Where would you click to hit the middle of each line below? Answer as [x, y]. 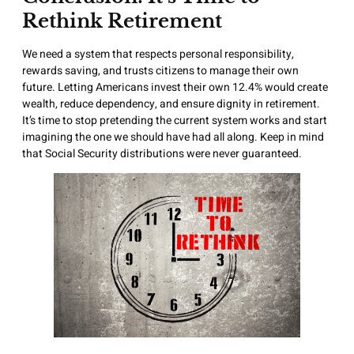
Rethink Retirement [122, 21]
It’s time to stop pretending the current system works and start [175, 120]
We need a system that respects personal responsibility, [158, 54]
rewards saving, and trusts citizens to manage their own [160, 70]
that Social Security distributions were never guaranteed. [162, 153]
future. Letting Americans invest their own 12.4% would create [175, 87]
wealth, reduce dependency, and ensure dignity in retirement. [171, 104]
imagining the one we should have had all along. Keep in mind [173, 137]
